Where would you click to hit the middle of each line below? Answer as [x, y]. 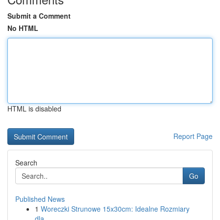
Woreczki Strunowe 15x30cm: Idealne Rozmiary [115, 209]
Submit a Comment [39, 16]
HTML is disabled [34, 109]
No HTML [23, 28]
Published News [40, 199]
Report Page [193, 136]
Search [26, 163]
